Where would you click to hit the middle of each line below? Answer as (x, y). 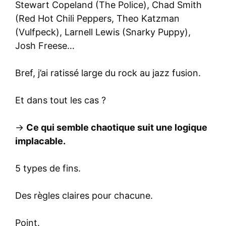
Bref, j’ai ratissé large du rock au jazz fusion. (108, 73)
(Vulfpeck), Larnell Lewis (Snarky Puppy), (103, 32)
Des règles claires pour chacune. (84, 196)
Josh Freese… (45, 46)
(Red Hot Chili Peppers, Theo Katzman (97, 19)
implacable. (40, 141)
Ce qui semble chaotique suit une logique (117, 128)
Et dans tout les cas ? (61, 100)
